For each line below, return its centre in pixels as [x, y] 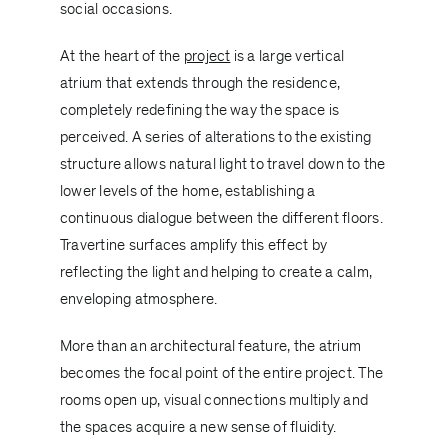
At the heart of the [121, 56]
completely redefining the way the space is [199, 110]
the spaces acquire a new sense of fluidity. [198, 427]
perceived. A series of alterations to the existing [215, 137]
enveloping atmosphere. [138, 299]
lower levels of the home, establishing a [187, 191]
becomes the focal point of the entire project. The [221, 373]
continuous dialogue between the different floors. [221, 218]
